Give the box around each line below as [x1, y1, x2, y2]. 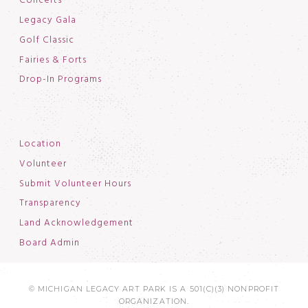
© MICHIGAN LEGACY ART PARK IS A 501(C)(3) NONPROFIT [28, 284, 280, 294]
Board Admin [19, 235, 80, 250]
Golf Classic [19, 32, 74, 47]
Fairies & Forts [19, 52, 87, 67]
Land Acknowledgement [19, 216, 133, 231]
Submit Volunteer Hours [19, 176, 131, 191]
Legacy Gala [19, 13, 76, 28]
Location [19, 137, 61, 152]
